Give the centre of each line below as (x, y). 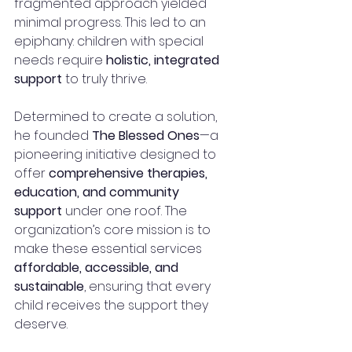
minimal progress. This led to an (112, 22)
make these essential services (110, 248)
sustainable (49, 286)
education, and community (98, 192)
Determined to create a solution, (117, 116)
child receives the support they (113, 305)
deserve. (41, 324)
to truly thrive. (104, 79)
